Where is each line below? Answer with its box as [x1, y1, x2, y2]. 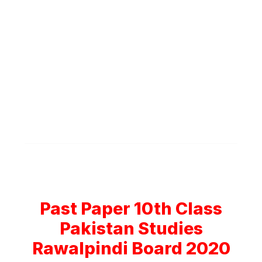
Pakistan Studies [59, 218, 203, 239]
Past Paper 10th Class [40, 198, 222, 219]
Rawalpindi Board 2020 [32, 238, 230, 258]
